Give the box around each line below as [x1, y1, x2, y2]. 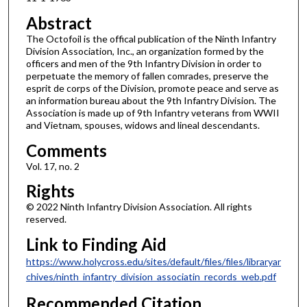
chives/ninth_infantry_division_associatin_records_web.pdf [25, 270, 276, 282]
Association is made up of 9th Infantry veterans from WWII [25, 107, 280, 119]
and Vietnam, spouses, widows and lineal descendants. [25, 119, 260, 132]
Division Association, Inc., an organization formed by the [25, 45, 264, 58]
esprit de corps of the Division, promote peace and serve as [25, 82, 279, 95]
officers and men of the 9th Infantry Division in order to [25, 58, 262, 70]
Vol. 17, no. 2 [25, 160, 79, 172]
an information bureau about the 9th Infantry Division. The [25, 95, 276, 107]
